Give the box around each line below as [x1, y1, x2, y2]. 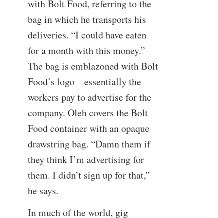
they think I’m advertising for [27, 152, 144, 166]
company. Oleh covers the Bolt [27, 106, 148, 119]
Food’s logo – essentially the [27, 74, 141, 88]
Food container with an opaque [27, 121, 149, 135]
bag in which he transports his [27, 12, 146, 26]
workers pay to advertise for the [27, 90, 151, 104]
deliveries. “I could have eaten [27, 28, 146, 41]
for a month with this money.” [27, 43, 145, 57]
